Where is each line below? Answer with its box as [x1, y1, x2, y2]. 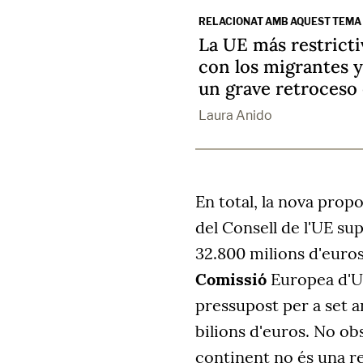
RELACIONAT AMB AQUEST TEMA [199, 15, 361, 28]
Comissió [195, 269, 267, 290]
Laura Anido [199, 108, 272, 124]
